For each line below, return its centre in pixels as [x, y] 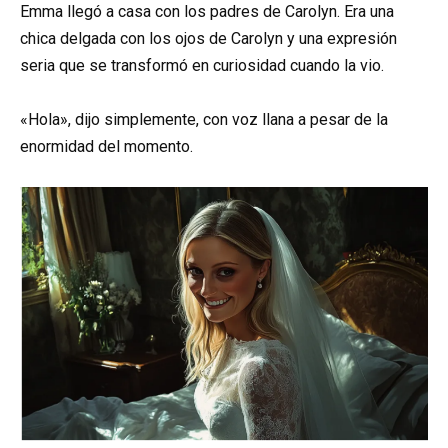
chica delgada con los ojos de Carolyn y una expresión [208, 39]
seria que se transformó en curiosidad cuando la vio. [202, 66]
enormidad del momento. [106, 147]
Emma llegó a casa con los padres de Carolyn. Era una [207, 12]
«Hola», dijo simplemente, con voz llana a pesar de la [204, 120]
